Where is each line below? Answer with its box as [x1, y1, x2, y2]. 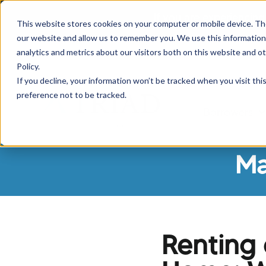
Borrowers [204, 106, 253, 119]
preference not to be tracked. [17, 90, 126, 100]
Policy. [17, 61, 40, 71]
